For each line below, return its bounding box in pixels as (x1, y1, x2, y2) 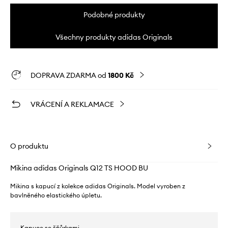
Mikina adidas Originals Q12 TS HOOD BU (10, 163, 148, 173)
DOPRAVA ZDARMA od (31, 70, 108, 80)
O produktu (10, 141, 48, 151)
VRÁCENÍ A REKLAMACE (31, 99, 114, 109)
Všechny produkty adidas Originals (55, 32, 173, 42)
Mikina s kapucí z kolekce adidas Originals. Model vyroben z (10, 182, 185, 190)
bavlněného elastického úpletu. (10, 191, 102, 199)
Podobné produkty (83, 10, 145, 19)
